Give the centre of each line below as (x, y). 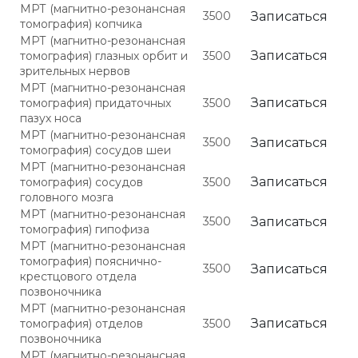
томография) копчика (81, 24)
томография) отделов (82, 324)
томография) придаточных (95, 103)
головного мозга (67, 197)
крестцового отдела (78, 276)
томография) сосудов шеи (95, 150)
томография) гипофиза (85, 229)
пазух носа (51, 118)
